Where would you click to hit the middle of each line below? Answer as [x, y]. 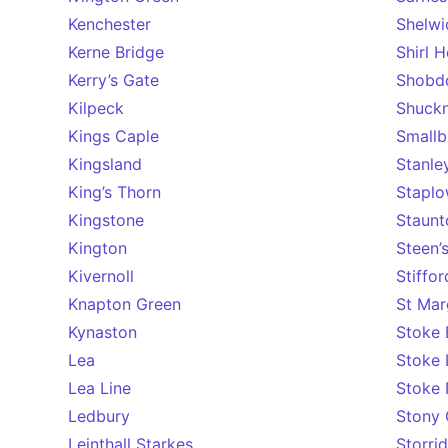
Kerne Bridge [116, 52]
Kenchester [109, 24]
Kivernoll [101, 276]
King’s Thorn [114, 192]
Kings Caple [113, 136]
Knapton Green [124, 304]
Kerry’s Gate [113, 80]
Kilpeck [96, 108]
